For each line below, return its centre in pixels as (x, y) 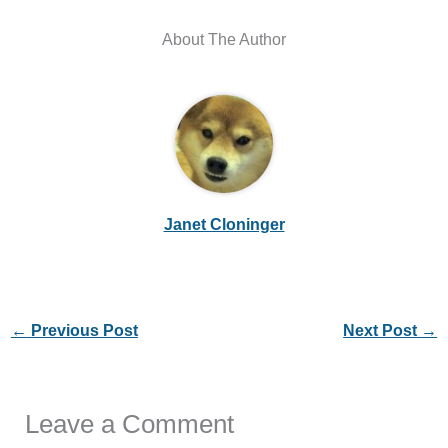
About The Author (224, 39)
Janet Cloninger (224, 223)
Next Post (382, 330)
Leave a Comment (130, 423)
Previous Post (82, 330)
